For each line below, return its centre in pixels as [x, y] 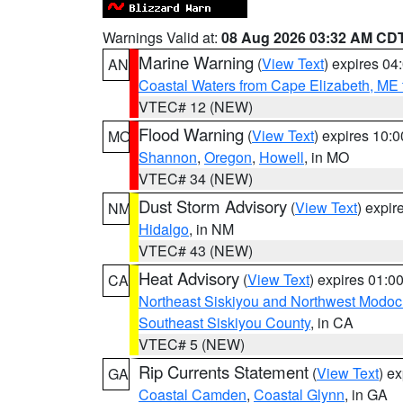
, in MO [327, 157]
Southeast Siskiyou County [224, 322]
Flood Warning [191, 134]
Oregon [228, 157]
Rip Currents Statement [224, 372]
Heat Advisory [189, 278]
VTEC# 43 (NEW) [196, 251]
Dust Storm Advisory [213, 206]
